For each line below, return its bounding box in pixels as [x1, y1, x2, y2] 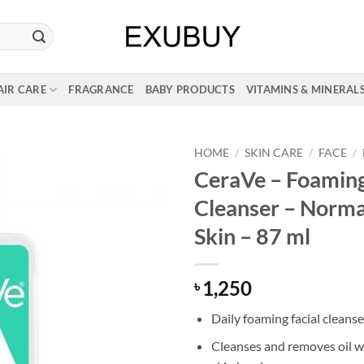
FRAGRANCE [68, 83, 134, 96]
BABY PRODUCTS [145, 83, 235, 96]
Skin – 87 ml [194, 222, 310, 249]
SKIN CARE [245, 146, 304, 159]
